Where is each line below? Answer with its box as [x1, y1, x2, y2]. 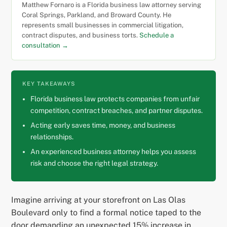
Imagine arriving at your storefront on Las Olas [11, 195, 186, 205]
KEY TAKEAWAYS [22, 81, 75, 87]
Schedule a [139, 31, 174, 40]
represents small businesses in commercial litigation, [22, 21, 184, 29]
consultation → [22, 42, 69, 50]
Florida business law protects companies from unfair [30, 95, 200, 103]
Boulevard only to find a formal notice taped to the [11, 208, 202, 218]
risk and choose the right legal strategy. [30, 159, 159, 168]
